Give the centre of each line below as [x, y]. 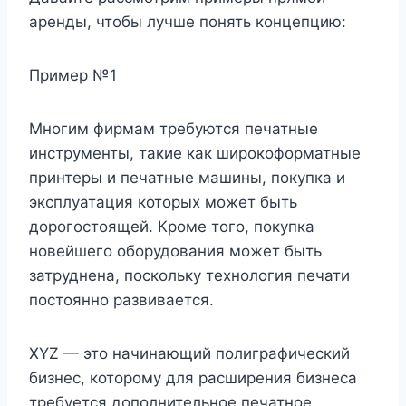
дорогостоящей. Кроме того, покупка [172, 227]
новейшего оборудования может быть [175, 251]
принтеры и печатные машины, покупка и [187, 178]
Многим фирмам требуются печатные [174, 129]
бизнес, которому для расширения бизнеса [193, 378]
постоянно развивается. [121, 300]
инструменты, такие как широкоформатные [195, 154]
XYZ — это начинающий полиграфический [189, 354]
